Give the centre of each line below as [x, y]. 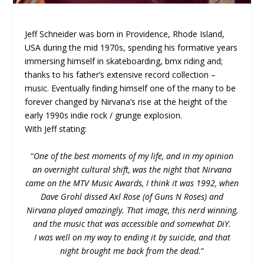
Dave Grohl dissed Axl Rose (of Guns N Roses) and [132, 196]
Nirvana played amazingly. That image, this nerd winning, [132, 210]
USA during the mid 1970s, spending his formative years [131, 48]
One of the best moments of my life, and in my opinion [133, 156]
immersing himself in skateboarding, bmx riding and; [124, 61]
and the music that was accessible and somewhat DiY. [132, 223]
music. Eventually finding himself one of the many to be [131, 88]
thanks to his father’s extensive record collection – [121, 75]
